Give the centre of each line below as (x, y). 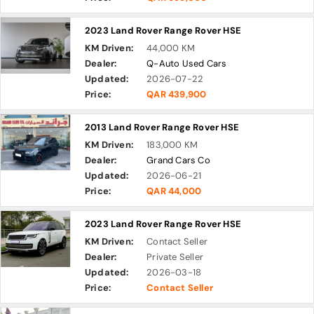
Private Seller (175, 257)
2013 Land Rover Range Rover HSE (162, 127)
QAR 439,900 (177, 94)
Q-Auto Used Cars (187, 63)
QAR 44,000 (174, 191)
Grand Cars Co (178, 160)
